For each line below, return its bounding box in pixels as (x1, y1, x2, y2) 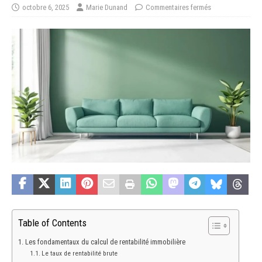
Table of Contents (18, 217, 87, 229)
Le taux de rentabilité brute (42, 249, 118, 257)
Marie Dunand (86, 2, 127, 12)
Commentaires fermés (146, 2, 211, 12)
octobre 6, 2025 (22, 2, 69, 12)
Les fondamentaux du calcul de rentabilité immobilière (25, 237, 185, 246)
